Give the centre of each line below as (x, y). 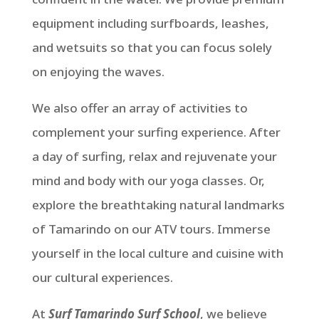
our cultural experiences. (102, 277)
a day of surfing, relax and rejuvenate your (154, 156)
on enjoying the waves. (98, 72)
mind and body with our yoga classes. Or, (148, 181)
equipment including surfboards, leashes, (150, 23)
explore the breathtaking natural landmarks (158, 205)
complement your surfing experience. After (156, 132)
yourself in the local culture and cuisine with (157, 253)
